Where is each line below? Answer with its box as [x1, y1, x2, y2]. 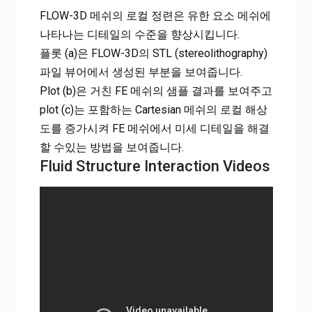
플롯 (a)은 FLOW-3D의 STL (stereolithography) [39, 47, 267, 61]
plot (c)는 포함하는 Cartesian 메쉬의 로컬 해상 [39, 103, 267, 117]
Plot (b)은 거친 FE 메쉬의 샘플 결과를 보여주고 [39, 84, 272, 98]
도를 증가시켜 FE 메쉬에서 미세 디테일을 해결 [39, 122, 270, 136]
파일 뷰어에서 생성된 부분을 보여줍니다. [39, 65, 242, 79]
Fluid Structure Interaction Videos [39, 157, 270, 175]
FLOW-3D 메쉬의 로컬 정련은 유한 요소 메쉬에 [39, 9, 271, 23]
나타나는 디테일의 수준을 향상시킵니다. [39, 28, 240, 42]
